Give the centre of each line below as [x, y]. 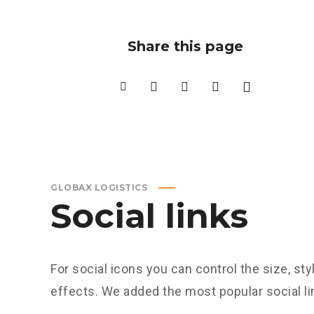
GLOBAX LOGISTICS [99, 187]
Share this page [185, 46]
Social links [149, 216]
